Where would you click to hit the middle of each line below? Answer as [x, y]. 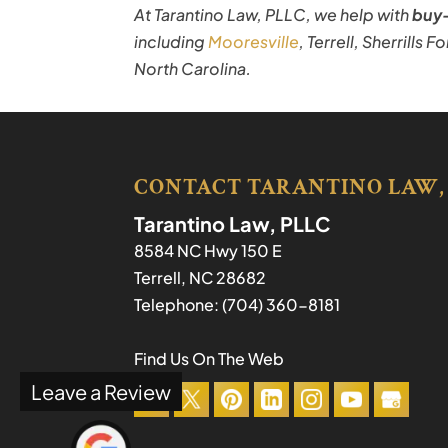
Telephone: [178, 304]
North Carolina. [193, 68]
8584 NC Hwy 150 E [208, 250]
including [171, 41]
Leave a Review [101, 391]
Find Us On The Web [209, 358]
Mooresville [254, 41]
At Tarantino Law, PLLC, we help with [273, 14]
